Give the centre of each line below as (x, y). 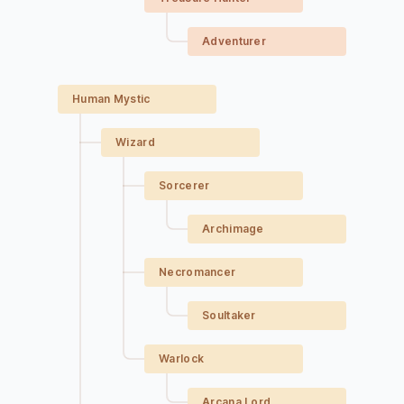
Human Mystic (111, 99)
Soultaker (229, 315)
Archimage (233, 229)
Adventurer (234, 41)
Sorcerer (184, 185)
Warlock (182, 358)
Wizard (135, 142)
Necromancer (197, 272)
